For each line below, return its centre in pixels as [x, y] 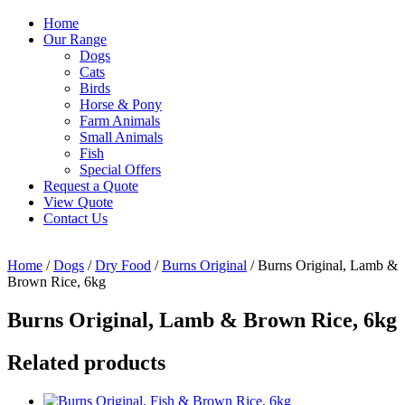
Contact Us [75, 218]
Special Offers [120, 169]
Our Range [75, 39]
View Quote [78, 202]
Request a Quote [91, 185]
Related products [86, 362]
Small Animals [121, 137]
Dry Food [123, 265]
